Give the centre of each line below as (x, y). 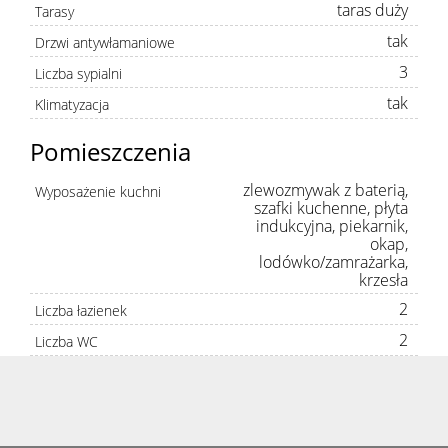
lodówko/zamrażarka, (333, 262)
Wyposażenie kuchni (98, 192)
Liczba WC (66, 342)
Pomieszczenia (110, 152)
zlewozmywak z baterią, (325, 190)
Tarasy (54, 12)
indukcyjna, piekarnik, (332, 226)
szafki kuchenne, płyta (331, 208)
